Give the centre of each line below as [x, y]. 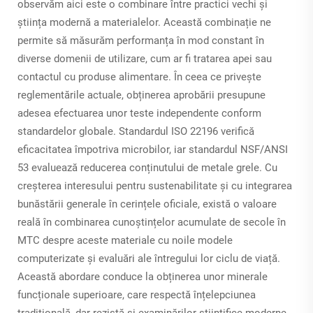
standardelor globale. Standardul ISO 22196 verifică [136, 132]
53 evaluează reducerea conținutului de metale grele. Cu [147, 168]
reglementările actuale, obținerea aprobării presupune [141, 95]
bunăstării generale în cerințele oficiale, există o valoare [147, 204]
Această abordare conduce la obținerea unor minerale [143, 277]
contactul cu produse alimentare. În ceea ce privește [139, 77]
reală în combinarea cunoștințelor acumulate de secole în [152, 223]
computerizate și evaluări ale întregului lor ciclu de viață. [149, 259]
